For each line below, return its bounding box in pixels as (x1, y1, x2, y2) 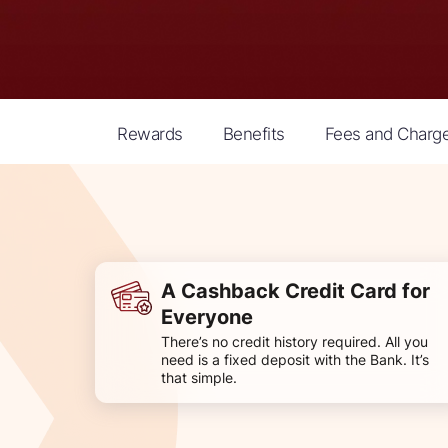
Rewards (117, 123, 183, 144)
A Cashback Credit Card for (161, 278, 430, 303)
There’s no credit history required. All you (161, 332, 428, 350)
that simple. (161, 368, 237, 386)
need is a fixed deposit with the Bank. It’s (161, 350, 429, 368)
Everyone (161, 304, 253, 329)
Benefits (222, 123, 285, 144)
